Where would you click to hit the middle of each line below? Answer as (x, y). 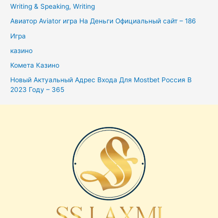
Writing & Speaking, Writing (53, 7)
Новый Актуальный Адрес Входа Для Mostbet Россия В (101, 80)
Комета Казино (35, 65)
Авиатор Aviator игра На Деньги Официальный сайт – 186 (103, 21)
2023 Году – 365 (37, 90)
